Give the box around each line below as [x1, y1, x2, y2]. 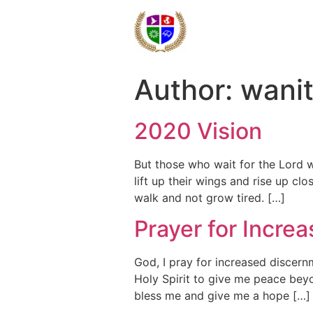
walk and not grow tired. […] [134, 191, 285, 205]
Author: [134, 73, 240, 107]
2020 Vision [134, 117, 262, 145]
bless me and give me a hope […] [134, 289, 310, 303]
